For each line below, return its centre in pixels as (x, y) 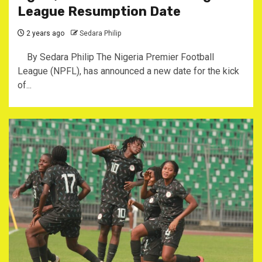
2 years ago (44, 33)
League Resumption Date (99, 11)
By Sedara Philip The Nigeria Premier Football (116, 57)
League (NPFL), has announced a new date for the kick (128, 71)
